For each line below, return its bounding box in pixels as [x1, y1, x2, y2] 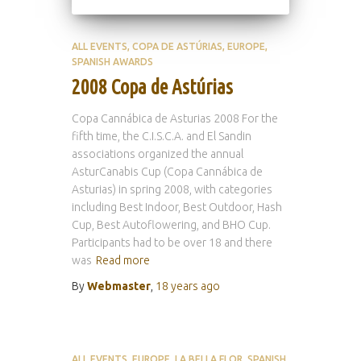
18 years [156, 280, 198, 293]
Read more [96, 254, 150, 267]
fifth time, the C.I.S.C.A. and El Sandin [72, 130, 251, 143]
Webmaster [87, 280, 151, 293]
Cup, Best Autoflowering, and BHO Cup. [72, 218, 271, 231]
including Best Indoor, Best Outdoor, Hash [72, 201, 282, 214]
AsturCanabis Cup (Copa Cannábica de [72, 165, 263, 178]
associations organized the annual [72, 147, 243, 160]
